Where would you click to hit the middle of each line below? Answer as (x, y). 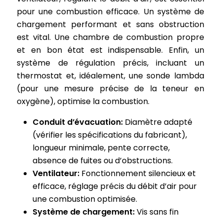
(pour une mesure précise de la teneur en (110, 89)
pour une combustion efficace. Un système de (110, 12)
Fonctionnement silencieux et (139, 173)
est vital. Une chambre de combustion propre (110, 37)
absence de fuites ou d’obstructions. (103, 161)
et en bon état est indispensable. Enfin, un (110, 50)
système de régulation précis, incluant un (110, 63)
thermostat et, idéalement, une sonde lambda (110, 76)
